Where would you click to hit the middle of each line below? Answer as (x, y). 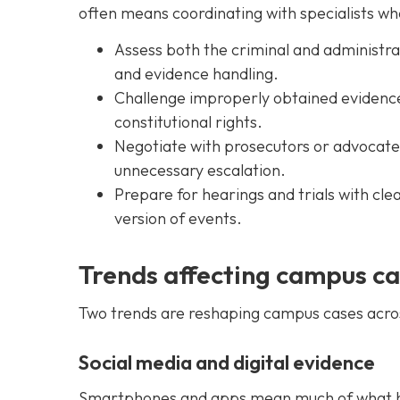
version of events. (178, 219)
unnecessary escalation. (200, 171)
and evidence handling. (196, 74)
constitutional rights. (188, 122)
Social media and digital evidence (227, 363)
